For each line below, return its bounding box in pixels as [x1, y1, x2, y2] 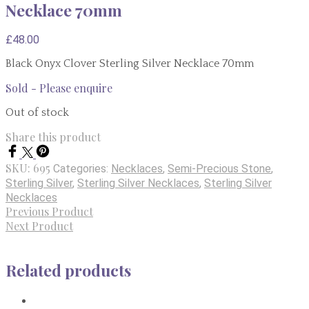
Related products [6, 259, 131, 281]
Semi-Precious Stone [168, 162, 271, 176]
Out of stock [6, 106, 69, 119]
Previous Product [6, 204, 93, 219]
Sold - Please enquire [6, 81, 112, 96]
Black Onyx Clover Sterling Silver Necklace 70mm [6, 57, 254, 70]
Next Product [6, 219, 73, 234]
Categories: [53, 162, 111, 176]
